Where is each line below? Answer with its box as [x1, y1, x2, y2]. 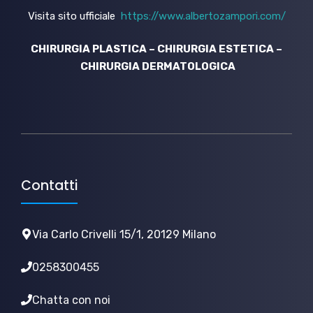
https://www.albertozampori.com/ [120, 9, 286, 22]
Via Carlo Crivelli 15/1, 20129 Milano [32, 227, 216, 241]
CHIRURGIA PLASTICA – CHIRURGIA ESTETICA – [31, 43, 282, 55]
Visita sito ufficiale [27, 9, 121, 22]
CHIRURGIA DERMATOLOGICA [78, 60, 235, 73]
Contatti [21, 175, 78, 195]
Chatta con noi [32, 293, 110, 307]
